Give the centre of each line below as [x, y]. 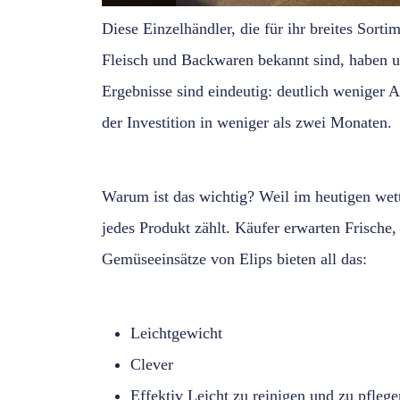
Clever [152, 365]
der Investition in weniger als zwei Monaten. [247, 123]
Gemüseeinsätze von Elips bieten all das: [234, 259]
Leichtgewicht [176, 333]
